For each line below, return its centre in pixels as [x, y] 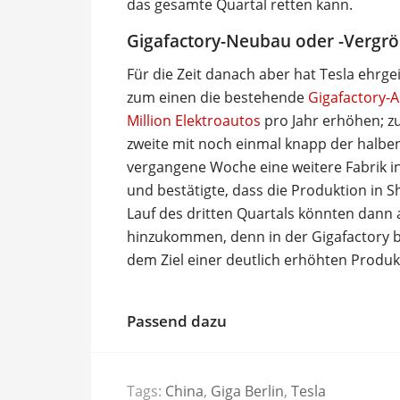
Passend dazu [177, 321]
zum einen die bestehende [217, 97]
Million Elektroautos [194, 120]
